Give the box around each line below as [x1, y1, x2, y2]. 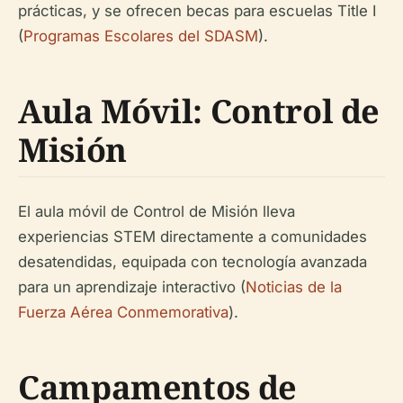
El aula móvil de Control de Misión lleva [18, 202, 295, 221]
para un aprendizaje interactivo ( [18, 278, 246, 297]
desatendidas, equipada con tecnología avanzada [18, 253, 367, 272]
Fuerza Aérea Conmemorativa [18, 303, 228, 322]
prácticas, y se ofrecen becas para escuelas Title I [18, 2, 377, 21]
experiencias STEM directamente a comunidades [18, 228, 367, 246]
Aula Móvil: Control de [18, 89, 381, 134]
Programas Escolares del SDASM [23, 27, 258, 46]
